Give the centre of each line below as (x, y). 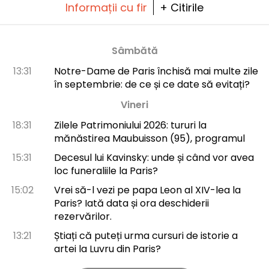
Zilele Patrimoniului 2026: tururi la (130, 125)
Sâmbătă (134, 50)
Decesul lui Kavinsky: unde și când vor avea (154, 157)
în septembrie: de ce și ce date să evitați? (152, 84)
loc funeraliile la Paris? (106, 171)
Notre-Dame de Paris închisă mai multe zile (156, 71)
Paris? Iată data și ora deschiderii (131, 203)
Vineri (134, 104)
